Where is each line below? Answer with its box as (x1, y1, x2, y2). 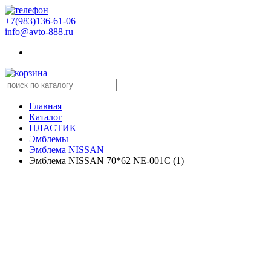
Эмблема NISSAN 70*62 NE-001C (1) (29, 155, 184, 166)
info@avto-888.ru (5, 27, 73, 37)
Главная (29, 101, 62, 111)
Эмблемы (29, 134, 68, 144)
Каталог (29, 112, 62, 122)
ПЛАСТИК (29, 123, 76, 133)
